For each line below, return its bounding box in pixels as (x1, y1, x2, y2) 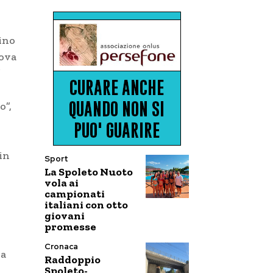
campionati (44, 187, 105, 200)
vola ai (44, 176, 79, 190)
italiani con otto (44, 198, 128, 211)
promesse (44, 220, 96, 233)
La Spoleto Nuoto (44, 165, 133, 179)
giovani (44, 209, 85, 222)
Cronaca (44, 241, 78, 252)
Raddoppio (44, 253, 101, 266)
